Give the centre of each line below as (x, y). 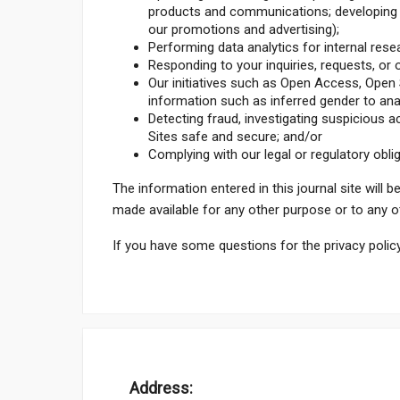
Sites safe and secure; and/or (236, 136)
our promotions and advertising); (244, 29)
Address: (161, 388)
